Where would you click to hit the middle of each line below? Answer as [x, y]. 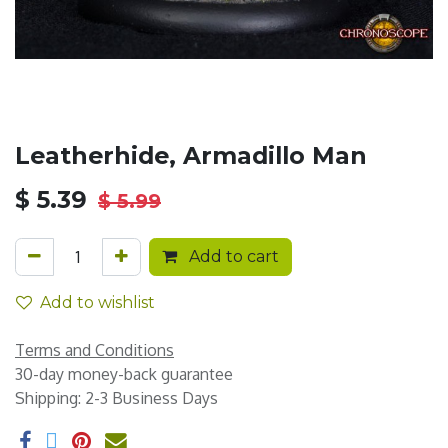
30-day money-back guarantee [124, 374]
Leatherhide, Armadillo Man [191, 155]
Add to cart [232, 256]
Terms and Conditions [94, 350]
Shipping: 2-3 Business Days [116, 398]
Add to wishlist [97, 302]
